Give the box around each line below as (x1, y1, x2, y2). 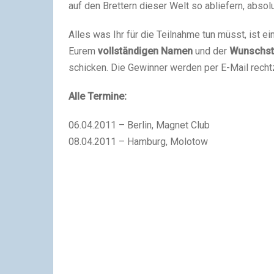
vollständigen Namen (98, 45, 193, 57)
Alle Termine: (68, 91, 127, 102)
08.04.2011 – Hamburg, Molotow (68, 136, 208, 147)
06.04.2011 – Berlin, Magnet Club (68, 119, 210, 131)
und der (193, 45, 229, 57)
